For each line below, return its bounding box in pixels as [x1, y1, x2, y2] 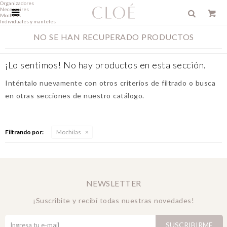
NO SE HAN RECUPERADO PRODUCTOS [33, 32, 194, 42]
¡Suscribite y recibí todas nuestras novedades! [33, 196, 194, 205]
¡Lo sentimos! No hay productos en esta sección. [5, 59, 206, 70]
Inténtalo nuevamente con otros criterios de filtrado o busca [5, 79, 215, 87]
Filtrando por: [5, 128, 44, 136]
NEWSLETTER [86, 178, 141, 188]
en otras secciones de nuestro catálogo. [5, 91, 144, 100]
